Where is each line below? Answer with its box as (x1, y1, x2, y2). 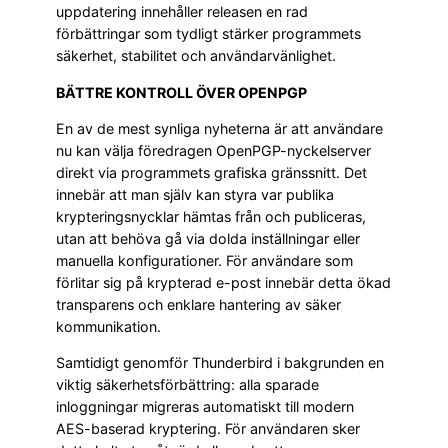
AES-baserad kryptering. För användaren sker (56, 420, 360, 438)
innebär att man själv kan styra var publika (56, 186, 334, 203)
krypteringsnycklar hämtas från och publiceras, (56, 208, 366, 225)
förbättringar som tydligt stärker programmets (56, 25, 361, 43)
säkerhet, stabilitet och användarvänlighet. (56, 47, 336, 65)
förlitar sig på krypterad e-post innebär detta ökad (56, 274, 391, 291)
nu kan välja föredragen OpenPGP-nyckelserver (56, 142, 371, 159)
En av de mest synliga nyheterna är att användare (56, 120, 383, 137)
